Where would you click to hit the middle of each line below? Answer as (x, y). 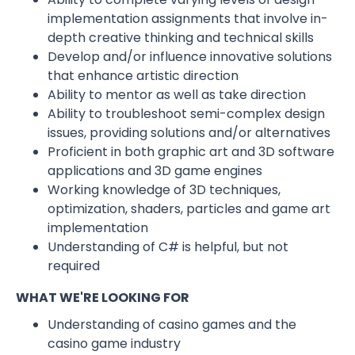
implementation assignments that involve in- (188, 19)
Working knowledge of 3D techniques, (164, 190)
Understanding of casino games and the (172, 324)
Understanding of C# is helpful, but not (168, 247)
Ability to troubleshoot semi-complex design (186, 114)
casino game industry (114, 344)
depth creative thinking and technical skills (181, 38)
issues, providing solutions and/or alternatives (189, 133)
